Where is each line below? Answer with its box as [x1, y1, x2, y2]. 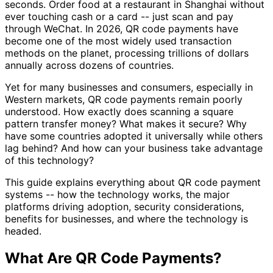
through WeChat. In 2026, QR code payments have [5, 22, 238, 35]
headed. [5, 224, 41, 237]
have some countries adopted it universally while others [5, 129, 263, 142]
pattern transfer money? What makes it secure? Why [5, 117, 247, 130]
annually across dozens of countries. [5, 58, 174, 71]
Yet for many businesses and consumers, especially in [5, 80, 253, 93]
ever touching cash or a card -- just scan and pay [5, 10, 233, 23]
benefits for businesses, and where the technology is [5, 212, 248, 225]
